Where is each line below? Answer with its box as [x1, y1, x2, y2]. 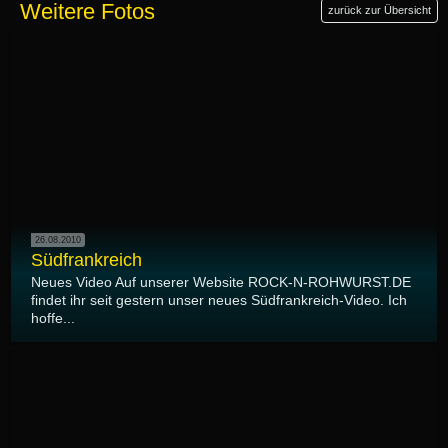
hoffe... [31, 310, 75, 327]
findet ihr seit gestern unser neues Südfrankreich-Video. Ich [31, 292, 407, 309]
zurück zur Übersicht [328, 3, 431, 16]
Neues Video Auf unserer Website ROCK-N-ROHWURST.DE [31, 274, 411, 291]
